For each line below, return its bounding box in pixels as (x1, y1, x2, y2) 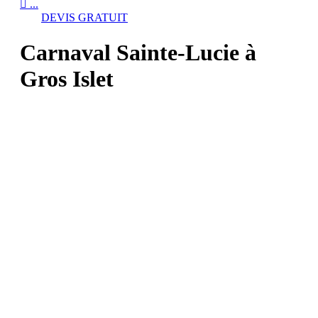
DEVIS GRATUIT (41, 11, 128, 24)
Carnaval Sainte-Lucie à (20, 39, 256, 65)
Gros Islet (20, 65, 114, 92)
